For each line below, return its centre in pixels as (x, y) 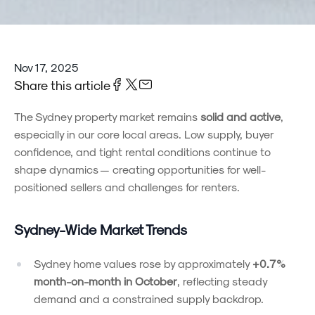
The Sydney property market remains (107, 116)
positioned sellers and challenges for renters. (127, 186)
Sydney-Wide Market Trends (101, 229)
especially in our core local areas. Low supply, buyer (144, 134)
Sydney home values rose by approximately (143, 263)
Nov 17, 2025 (46, 67)
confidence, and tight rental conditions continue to (142, 151)
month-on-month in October (105, 281)
